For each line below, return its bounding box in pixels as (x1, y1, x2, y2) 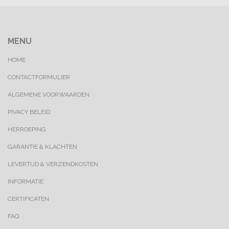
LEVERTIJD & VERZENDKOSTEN (8, 161, 98, 168)
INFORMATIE (8, 178, 43, 185)
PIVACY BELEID (8, 108, 50, 116)
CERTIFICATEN (8, 195, 49, 202)
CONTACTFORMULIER (8, 74, 70, 81)
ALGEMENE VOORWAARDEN (8, 91, 89, 98)
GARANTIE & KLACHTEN (8, 143, 77, 150)
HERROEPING (8, 126, 46, 133)
